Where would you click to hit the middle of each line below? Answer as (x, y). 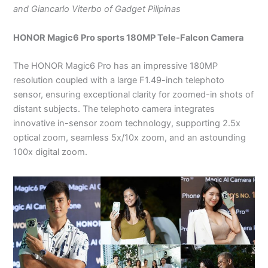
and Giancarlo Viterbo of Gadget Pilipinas (97, 9)
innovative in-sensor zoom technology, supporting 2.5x (127, 124)
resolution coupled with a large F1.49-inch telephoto (119, 80)
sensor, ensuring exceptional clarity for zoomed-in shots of (134, 95)
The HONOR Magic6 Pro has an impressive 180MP (116, 66)
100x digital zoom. (52, 152)
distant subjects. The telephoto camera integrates (114, 109)
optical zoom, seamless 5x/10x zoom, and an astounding (130, 138)
